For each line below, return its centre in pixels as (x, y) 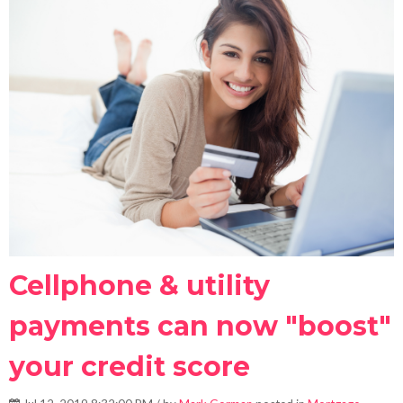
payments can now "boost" (200, 327)
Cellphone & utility (139, 286)
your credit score (130, 367)
